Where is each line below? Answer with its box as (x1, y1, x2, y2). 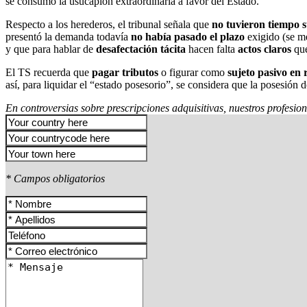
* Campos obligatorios (5, 172, 105, 184)
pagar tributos (92, 66, 158, 78)
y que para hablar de (5, 42, 96, 55)
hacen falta (186, 42, 238, 55)
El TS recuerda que (5, 66, 92, 78)
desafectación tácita (96, 42, 186, 55)
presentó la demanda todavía (5, 30, 131, 42)
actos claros (238, 42, 291, 55)
